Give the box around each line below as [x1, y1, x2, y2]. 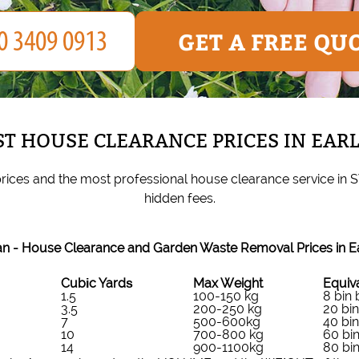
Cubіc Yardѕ [61, 276, 133, 292]
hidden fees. [143, 191, 216, 206]
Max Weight [193, 276, 263, 292]
